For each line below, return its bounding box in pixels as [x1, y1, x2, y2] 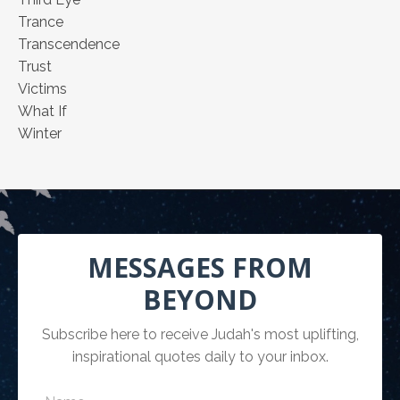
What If [18, 103, 67, 121]
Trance [18, 13, 63, 31]
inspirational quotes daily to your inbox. [71, 348, 329, 366]
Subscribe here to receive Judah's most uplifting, [41, 326, 359, 344]
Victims [18, 80, 67, 98]
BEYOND [143, 281, 257, 319]
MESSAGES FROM [87, 249, 312, 287]
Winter [18, 125, 62, 143]
